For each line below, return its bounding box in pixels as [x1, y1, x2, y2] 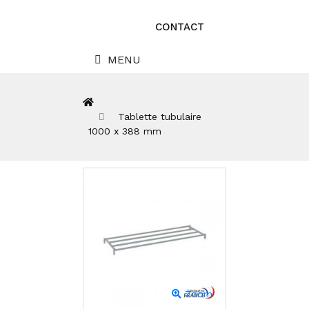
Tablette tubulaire [118, 110, 201, 122]
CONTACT [155, 20, 204, 33]
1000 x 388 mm [88, 125, 161, 137]
